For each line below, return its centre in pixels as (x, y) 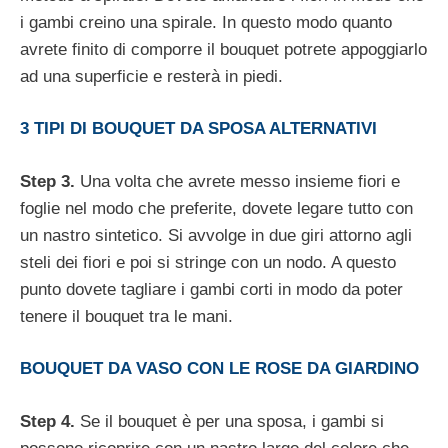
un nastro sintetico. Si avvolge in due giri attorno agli (216, 235)
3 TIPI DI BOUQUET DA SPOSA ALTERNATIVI (198, 129)
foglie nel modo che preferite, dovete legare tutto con (216, 208)
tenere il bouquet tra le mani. (126, 316)
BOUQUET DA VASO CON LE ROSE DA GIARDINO (219, 369)
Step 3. (47, 181)
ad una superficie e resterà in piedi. (151, 76)
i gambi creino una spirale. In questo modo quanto (206, 22)
